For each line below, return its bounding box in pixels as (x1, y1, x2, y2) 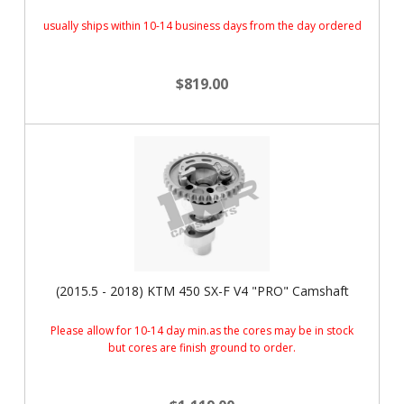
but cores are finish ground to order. (108, 340, 296, 355)
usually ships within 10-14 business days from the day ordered (42, 18, 362, 33)
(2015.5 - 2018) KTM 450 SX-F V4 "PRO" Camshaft (55, 282, 349, 299)
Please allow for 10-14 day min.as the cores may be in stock (50, 323, 353, 338)
